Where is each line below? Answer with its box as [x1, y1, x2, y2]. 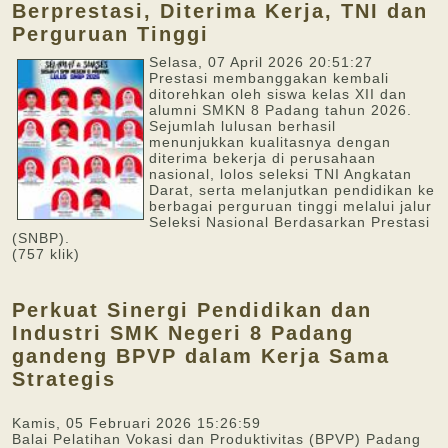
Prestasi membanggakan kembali [149, 70, 389, 86]
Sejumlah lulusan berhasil [149, 118, 336, 134]
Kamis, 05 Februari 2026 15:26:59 [12, 415, 261, 431]
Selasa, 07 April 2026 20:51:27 [149, 54, 373, 70]
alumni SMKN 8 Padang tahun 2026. [149, 102, 412, 118]
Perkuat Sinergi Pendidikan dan [12, 299, 372, 321]
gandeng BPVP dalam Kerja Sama [12, 345, 390, 367]
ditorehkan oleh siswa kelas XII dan [149, 86, 407, 102]
